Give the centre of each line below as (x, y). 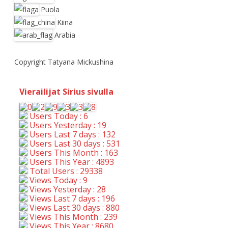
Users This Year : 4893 (71, 162)
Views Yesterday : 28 (67, 189)
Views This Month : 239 (73, 217)
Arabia (65, 35)
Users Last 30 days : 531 (74, 143)
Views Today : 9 (58, 180)
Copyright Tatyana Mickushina (64, 62)
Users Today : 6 (58, 116)
